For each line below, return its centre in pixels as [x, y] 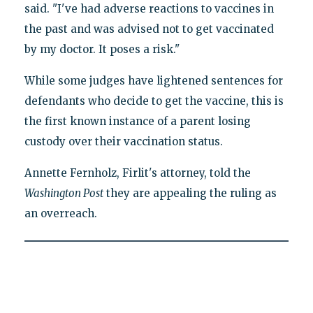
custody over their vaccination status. [123, 142]
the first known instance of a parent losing [137, 122]
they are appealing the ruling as [190, 194]
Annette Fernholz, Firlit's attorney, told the [137, 173]
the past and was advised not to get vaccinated [149, 29]
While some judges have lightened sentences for [153, 81]
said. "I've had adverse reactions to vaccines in [149, 9]
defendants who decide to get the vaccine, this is [154, 101]
